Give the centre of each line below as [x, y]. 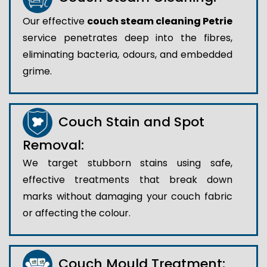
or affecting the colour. [77, 213]
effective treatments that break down [128, 179]
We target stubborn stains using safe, [128, 163]
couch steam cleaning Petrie [160, 21]
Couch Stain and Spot [131, 122]
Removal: [53, 145]
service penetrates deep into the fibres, [128, 38]
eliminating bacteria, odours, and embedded [128, 54]
